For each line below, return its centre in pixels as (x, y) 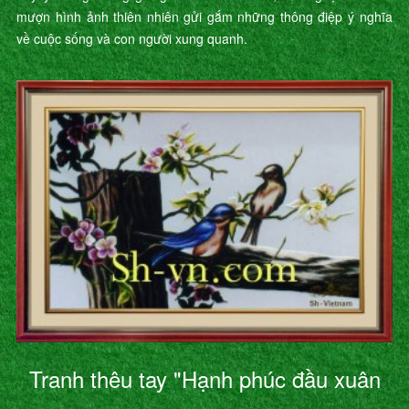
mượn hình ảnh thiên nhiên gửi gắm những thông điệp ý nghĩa (204, 17)
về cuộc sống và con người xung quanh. (132, 39)
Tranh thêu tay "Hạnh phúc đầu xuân (204, 379)
